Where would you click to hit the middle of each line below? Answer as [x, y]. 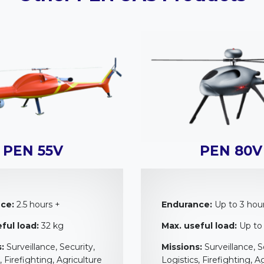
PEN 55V [33, 151]
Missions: [182, 247]
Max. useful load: [199, 225]
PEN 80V [231, 151]
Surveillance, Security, [49, 247]
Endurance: [187, 204]
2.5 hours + [37, 204]
